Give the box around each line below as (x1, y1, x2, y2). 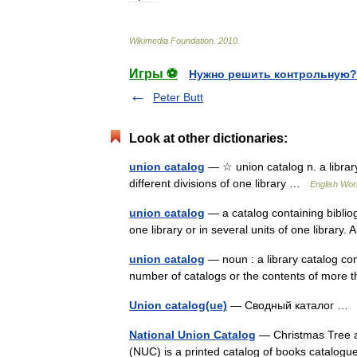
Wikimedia (129, 36, 168, 45)
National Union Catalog (129, 328, 256, 341)
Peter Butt (153, 91, 203, 104)
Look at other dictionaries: (129, 131, 288, 145)
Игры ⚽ (129, 67, 178, 80)
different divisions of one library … (129, 177, 310, 190)
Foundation (171, 36, 214, 45)
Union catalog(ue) (129, 299, 227, 312)
